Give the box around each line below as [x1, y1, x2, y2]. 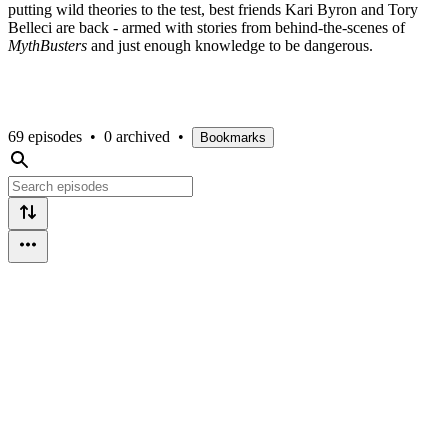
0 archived [104, 127, 170, 145]
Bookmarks [200, 129, 266, 145]
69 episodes [8, 127, 82, 145]
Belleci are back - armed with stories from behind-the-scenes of [8, 18, 405, 36]
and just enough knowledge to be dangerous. [91, 36, 373, 54]
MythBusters [8, 36, 91, 54]
